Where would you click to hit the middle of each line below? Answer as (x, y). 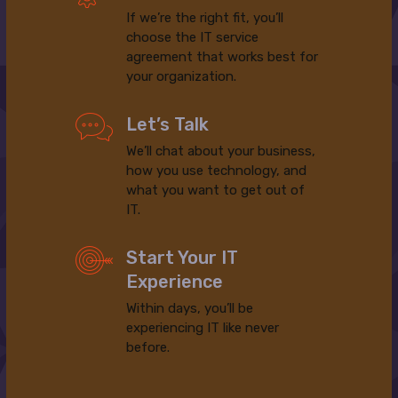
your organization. (182, 76)
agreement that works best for (223, 56)
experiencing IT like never (203, 327)
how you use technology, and (217, 170)
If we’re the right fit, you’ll (205, 17)
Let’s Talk (168, 124)
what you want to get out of (216, 190)
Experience (175, 281)
